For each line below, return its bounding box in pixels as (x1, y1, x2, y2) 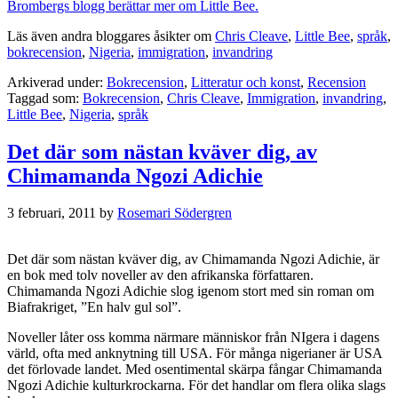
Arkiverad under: (7, 74, 107, 90)
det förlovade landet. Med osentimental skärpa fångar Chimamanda (7, 362, 382, 378)
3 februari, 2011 (7, 205, 96, 221)
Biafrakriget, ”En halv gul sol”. (7, 299, 181, 315)
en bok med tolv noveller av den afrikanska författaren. (7, 267, 314, 283)
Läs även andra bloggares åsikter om (7, 28, 215, 44)
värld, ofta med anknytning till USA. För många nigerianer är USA (7, 346, 382, 362)
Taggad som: (7, 90, 83, 106)
